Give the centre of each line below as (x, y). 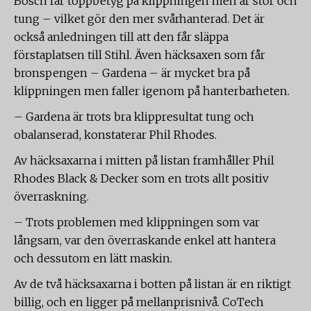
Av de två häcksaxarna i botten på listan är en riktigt (152, 284)
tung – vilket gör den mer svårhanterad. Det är (139, 19)
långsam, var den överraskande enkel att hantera (145, 240)
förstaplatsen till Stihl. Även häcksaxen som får (140, 55)
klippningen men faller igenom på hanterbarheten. (152, 91)
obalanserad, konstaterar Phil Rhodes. (115, 135)
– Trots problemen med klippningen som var (137, 222)
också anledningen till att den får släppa (121, 37)
